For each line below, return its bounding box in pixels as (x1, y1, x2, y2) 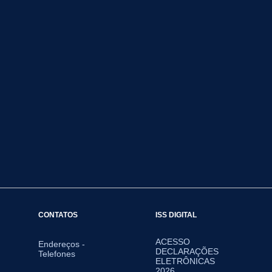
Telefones (38, 249, 75, 259)
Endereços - (38, 239, 85, 249)
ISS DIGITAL (155, 211, 197, 219)
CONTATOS (38, 211, 78, 219)
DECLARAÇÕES (155, 246, 219, 256)
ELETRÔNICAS (155, 256, 215, 266)
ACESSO (155, 237, 190, 246)
